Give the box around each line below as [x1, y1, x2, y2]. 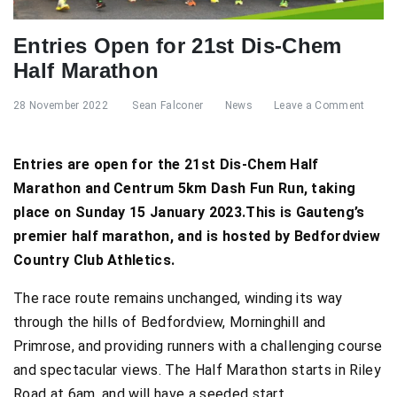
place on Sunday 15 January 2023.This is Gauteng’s [13, 203, 365, 221]
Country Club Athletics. [13, 251, 175, 269]
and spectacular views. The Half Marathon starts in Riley [13, 361, 381, 378]
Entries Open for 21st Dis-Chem [13, 34, 342, 58]
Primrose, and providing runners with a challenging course [13, 337, 383, 354]
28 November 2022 [13, 99, 109, 113]
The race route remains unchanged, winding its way [13, 289, 343, 307]
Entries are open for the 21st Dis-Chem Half [13, 155, 319, 173]
